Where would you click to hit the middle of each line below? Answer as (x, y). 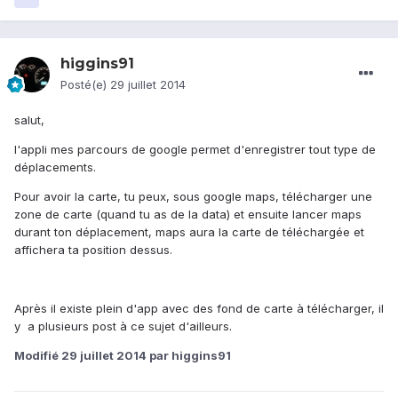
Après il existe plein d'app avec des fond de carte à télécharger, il (199, 309)
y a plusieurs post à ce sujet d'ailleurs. (123, 326)
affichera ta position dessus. (93, 250)
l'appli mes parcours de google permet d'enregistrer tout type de (195, 150)
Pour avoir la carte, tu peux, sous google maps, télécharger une (193, 197)
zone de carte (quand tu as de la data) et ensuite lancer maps (188, 215)
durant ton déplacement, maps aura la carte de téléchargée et (189, 232)
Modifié (38, 356)
